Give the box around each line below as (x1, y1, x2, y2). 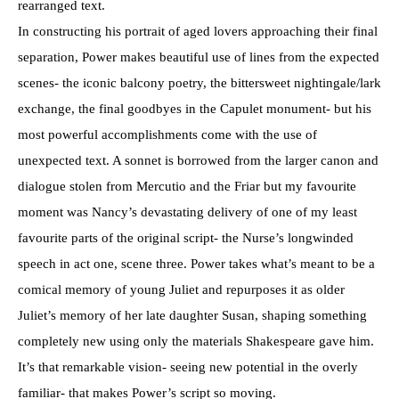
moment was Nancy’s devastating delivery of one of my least (18, 205, 357, 220)
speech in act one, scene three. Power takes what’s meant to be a (18, 256, 375, 272)
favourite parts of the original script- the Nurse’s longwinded (18, 231, 354, 246)
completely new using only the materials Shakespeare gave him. (18, 334, 374, 349)
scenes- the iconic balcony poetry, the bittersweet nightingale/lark (18, 76, 381, 91)
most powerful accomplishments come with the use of (18, 127, 317, 142)
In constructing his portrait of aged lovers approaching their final (18, 24, 378, 39)
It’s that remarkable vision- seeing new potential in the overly (18, 360, 358, 375)
